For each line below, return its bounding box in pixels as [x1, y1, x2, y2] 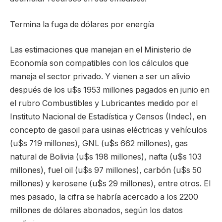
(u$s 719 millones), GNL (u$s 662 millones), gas [10, 139, 188, 149]
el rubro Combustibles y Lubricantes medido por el [10, 99, 198, 109]
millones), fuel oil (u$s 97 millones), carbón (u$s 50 [10, 166, 202, 175]
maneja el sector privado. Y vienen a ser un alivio [10, 72, 190, 82]
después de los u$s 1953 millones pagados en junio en [10, 85, 210, 95]
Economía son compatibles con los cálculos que [10, 58, 189, 68]
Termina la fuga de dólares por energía [10, 19, 154, 29]
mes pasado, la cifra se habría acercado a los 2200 [10, 192, 198, 202]
